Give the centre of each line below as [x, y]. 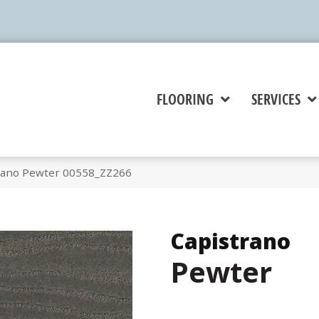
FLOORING [185, 100]
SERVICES [276, 100]
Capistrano [230, 241]
